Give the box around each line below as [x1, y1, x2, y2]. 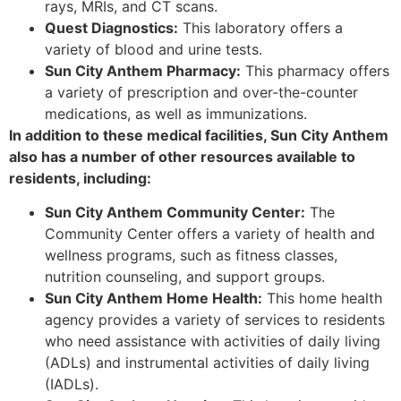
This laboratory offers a [178, 19, 343, 38]
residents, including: [9, 169, 151, 188]
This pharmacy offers [241, 62, 389, 81]
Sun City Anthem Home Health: [45, 289, 262, 308]
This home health [262, 289, 382, 308]
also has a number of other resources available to [9, 148, 355, 166]
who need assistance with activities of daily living [45, 332, 380, 351]
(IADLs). [45, 375, 98, 394]
